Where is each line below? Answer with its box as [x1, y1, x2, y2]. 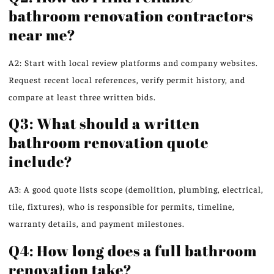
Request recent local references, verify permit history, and [9, 73, 245, 85]
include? [9, 151, 73, 172]
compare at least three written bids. [9, 91, 156, 102]
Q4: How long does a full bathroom [9, 240, 257, 261]
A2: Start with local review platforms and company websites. [9, 56, 258, 68]
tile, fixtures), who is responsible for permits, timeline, [9, 201, 235, 212]
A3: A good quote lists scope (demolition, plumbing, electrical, [9, 183, 264, 195]
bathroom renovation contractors [9, 5, 253, 26]
